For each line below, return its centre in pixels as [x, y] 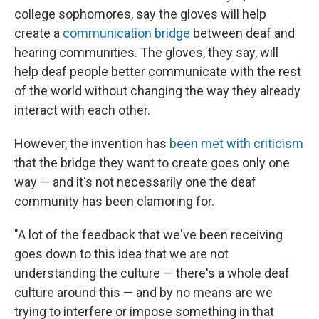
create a [38, 33]
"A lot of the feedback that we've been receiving [148, 234]
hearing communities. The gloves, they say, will [146, 52]
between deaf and [242, 33]
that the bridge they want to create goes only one [152, 162]
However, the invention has [92, 143]
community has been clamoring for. [114, 201]
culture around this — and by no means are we [143, 292]
